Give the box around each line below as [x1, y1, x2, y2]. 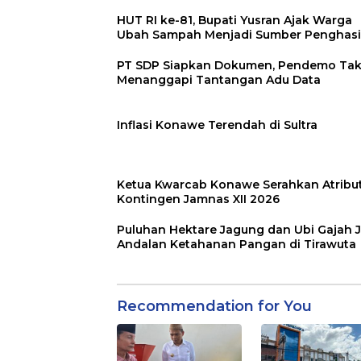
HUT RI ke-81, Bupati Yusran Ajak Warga [117, 13, 352, 28]
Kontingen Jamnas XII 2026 [117, 192, 280, 207]
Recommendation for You [117, 297, 312, 316]
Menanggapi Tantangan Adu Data [117, 73, 321, 88]
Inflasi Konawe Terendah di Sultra [117, 118, 317, 133]
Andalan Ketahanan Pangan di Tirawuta [117, 237, 356, 252]
